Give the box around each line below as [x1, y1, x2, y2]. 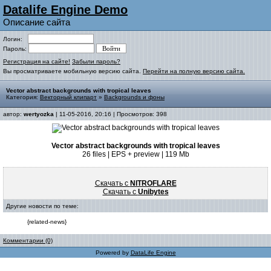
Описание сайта [3, 17, 70, 27]
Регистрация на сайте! [3, 58, 70, 65]
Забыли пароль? [72, 58, 120, 65]
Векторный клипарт [40, 94, 97, 100]
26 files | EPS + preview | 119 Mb [82, 150, 189, 158]
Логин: [3, 36, 28, 42]
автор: [3, 111, 24, 117]
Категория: [6, 94, 40, 100]
